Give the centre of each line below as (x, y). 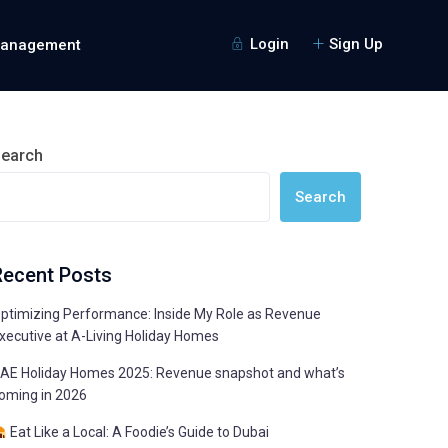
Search (320, 197)
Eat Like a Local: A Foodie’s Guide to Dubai (137, 432)
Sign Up (355, 44)
